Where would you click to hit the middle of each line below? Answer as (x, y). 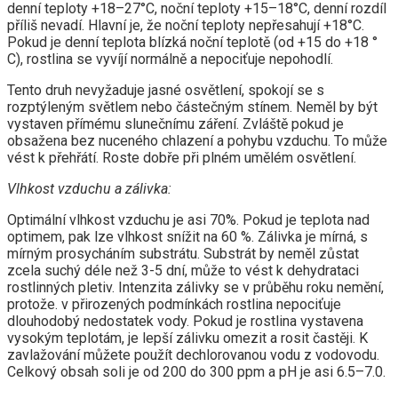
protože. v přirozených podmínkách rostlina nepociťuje (174, 305)
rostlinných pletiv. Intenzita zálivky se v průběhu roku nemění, (195, 288)
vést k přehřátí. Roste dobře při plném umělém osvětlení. (182, 158)
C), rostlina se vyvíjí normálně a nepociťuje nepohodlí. (170, 60)
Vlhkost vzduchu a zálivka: (89, 189)
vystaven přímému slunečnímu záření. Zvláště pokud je (175, 124)
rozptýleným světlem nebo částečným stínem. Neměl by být (192, 107)
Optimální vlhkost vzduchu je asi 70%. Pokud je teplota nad (188, 220)
